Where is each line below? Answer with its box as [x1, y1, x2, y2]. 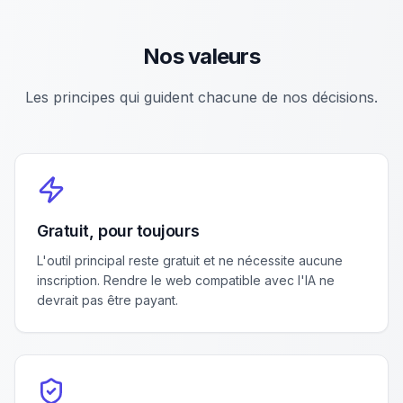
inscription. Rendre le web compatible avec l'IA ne [37, 273, 335, 288]
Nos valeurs [142, 43, 261, 69]
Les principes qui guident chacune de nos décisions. [25, 88, 378, 106]
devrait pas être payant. [37, 292, 178, 308]
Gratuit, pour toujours [37, 221, 200, 240]
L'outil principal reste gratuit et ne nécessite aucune [37, 253, 343, 268]
